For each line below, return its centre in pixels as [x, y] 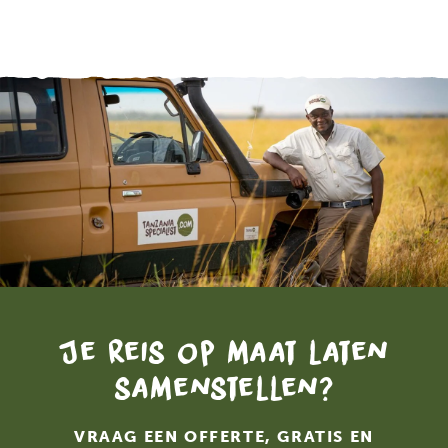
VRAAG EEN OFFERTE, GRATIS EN [224, 436]
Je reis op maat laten [224, 352]
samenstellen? [224, 388]
